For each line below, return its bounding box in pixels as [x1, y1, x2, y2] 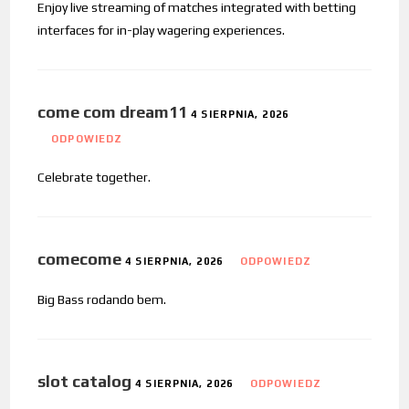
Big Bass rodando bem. [37, 291, 167, 307]
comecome [37, 248, 122, 268]
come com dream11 [37, 101, 188, 121]
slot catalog [37, 371, 132, 391]
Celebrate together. [37, 169, 152, 184]
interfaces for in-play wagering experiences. [37, 22, 286, 37]
